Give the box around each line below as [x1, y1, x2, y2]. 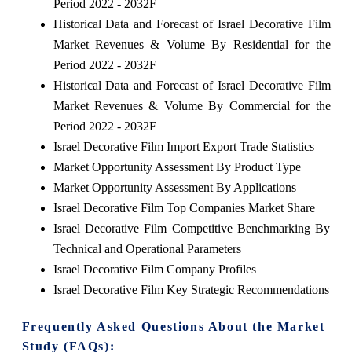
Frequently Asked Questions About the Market [21, 319, 325, 333]
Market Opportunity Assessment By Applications [53, 180, 296, 194]
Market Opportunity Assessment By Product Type [53, 159, 301, 174]
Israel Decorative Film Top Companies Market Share [53, 200, 315, 214]
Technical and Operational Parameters [53, 241, 241, 255]
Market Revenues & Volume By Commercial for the [53, 98, 331, 112]
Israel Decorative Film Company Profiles [53, 262, 256, 276]
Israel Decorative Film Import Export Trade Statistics [53, 139, 314, 153]
